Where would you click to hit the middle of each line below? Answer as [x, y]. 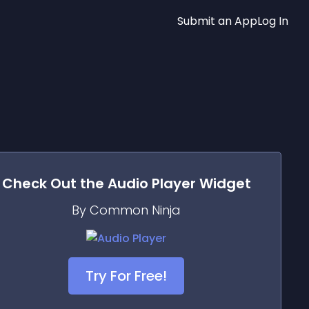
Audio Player [151, 183]
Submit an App [217, 21]
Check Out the [54, 183]
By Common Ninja [126, 210]
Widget [223, 183]
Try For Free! [126, 276]
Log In [273, 21]
